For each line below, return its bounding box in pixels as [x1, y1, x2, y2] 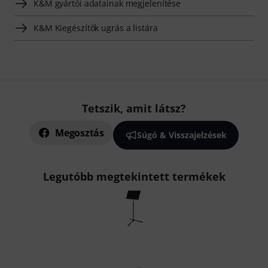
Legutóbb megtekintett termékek [42, 169, 226, 184]
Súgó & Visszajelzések [136, 129, 227, 141]
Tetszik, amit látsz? [82, 101, 186, 115]
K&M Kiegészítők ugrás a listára [33, 22, 158, 33]
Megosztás [55, 126, 104, 139]
